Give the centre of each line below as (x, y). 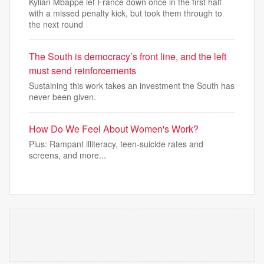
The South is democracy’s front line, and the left (128, 56)
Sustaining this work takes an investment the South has (132, 85)
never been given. (62, 97)
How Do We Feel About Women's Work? (114, 129)
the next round (56, 24)
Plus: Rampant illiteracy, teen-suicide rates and (116, 144)
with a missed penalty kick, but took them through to (126, 13)
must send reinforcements (82, 70)
